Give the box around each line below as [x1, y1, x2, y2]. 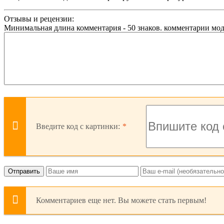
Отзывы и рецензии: [4, 14, 74, 23]
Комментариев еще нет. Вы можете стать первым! [36, 195, 206, 204]
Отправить [8, 167, 40, 175]
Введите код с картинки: [36, 121, 120, 130]
